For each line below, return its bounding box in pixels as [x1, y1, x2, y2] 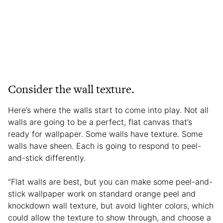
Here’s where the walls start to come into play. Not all [8, 105, 209, 115]
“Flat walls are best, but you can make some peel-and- [8, 176, 213, 187]
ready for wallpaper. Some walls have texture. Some [8, 128, 203, 139]
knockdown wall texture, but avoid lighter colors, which [8, 200, 214, 211]
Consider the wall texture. [8, 81, 134, 97]
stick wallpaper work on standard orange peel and [8, 188, 196, 199]
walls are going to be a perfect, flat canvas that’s [8, 116, 192, 127]
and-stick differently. [8, 152, 88, 163]
